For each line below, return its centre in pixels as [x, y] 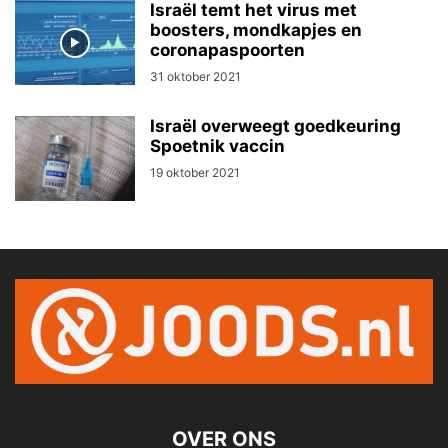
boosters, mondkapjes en [256, 30]
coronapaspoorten [227, 50]
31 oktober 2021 [195, 77]
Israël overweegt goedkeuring [275, 126]
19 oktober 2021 [195, 173]
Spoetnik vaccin [217, 146]
